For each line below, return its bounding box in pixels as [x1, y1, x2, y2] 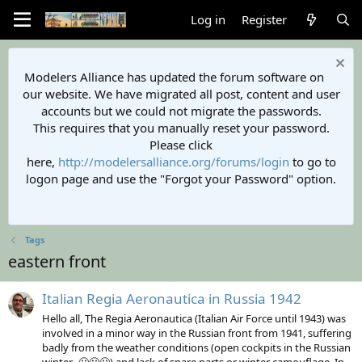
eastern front [8, 250, 106, 272]
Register [242, 11, 288, 27]
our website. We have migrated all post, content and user [22, 86, 340, 102]
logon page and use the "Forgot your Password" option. [26, 170, 336, 187]
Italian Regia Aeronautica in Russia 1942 [42, 289, 301, 309]
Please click [149, 137, 213, 153]
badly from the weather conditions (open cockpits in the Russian [42, 339, 351, 355]
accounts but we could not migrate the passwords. [40, 103, 322, 119]
